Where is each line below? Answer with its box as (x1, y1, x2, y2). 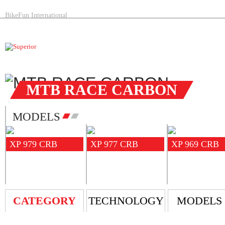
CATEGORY (13, 194, 76, 207)
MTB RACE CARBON (26, 81, 177, 98)
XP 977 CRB (90, 139, 138, 149)
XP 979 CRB (10, 139, 57, 149)
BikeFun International (5, 12, 67, 19)
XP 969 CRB (171, 139, 219, 149)
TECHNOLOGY (88, 194, 164, 207)
